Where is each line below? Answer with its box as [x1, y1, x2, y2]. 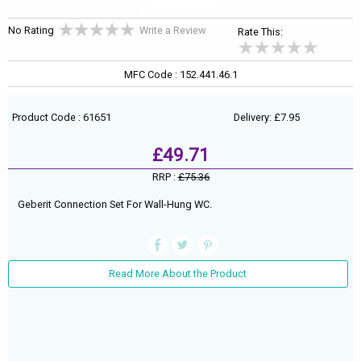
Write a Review [139, 24, 206, 36]
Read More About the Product [109, 268, 247, 280]
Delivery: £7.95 [234, 111, 300, 124]
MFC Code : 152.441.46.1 [123, 68, 238, 81]
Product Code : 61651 [12, 111, 112, 124]
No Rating [8, 24, 54, 36]
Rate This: [238, 25, 284, 38]
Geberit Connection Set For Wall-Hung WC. [17, 197, 212, 210]
